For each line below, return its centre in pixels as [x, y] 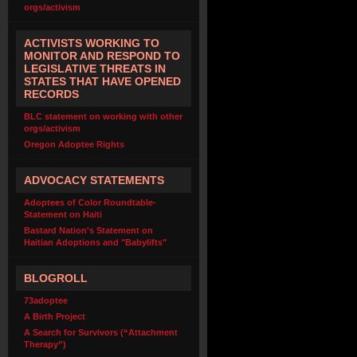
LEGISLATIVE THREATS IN [95, 69]
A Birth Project [55, 316]
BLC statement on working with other [103, 116]
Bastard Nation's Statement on [88, 230]
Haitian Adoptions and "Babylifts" [95, 242]
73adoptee [46, 300]
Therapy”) [45, 344]
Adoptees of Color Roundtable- [90, 202]
